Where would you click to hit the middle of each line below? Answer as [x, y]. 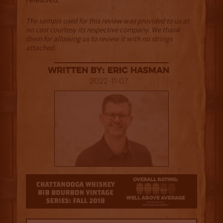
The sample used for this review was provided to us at [107, 21]
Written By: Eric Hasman [109, 71]
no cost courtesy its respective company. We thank [103, 30]
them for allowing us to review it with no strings [99, 39]
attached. [41, 48]
